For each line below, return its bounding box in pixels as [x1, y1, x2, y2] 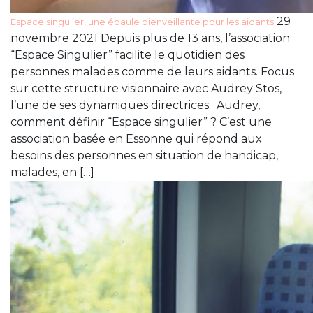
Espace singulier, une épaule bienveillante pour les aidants [10, 17, 274, 27]
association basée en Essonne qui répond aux [10, 132, 262, 145]
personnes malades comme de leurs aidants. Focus [10, 65, 294, 78]
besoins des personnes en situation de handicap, [10, 149, 278, 162]
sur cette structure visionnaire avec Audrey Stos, [10, 82, 282, 95]
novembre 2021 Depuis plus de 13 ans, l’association [10, 31, 290, 45]
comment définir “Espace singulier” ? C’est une [10, 115, 272, 129]
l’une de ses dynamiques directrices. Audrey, [10, 99, 260, 112]
